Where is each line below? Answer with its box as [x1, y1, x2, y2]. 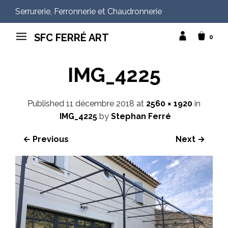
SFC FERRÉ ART [34, 31, 109, 44]
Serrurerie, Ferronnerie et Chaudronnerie [15, 7, 162, 16]
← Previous [23, 134, 69, 144]
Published [27, 98, 66, 108]
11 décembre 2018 [66, 98, 134, 108]
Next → [176, 134, 205, 144]
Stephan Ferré [110, 111, 171, 121]
